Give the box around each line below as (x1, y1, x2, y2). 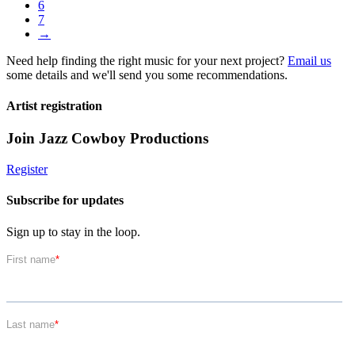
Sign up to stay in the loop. (6, 224, 140, 239)
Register (6, 162, 48, 177)
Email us (288, 53, 331, 67)
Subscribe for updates (6, 193, 124, 208)
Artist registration (6, 99, 102, 113)
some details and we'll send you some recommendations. (6, 67, 288, 82)
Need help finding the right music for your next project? (6, 53, 288, 67)
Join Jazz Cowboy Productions (6, 130, 208, 147)
